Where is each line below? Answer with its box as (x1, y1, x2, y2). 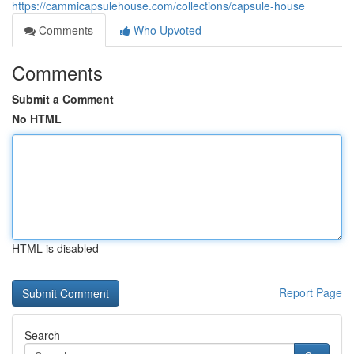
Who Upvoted (130, 22, 201, 38)
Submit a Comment (12, 91, 114, 107)
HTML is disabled (12, 240, 99, 256)
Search (24, 327, 60, 343)
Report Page (279, 284, 342, 300)
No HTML (12, 111, 62, 126)
